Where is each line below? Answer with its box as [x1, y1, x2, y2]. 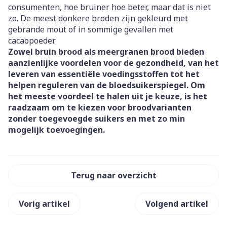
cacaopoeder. [8, 35, 58, 46]
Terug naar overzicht [70, 170, 157, 181]
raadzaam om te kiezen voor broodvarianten [8, 102, 192, 113]
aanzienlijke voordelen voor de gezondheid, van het [8, 57, 219, 68]
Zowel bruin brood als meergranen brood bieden [8, 46, 204, 57]
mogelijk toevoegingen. [8, 124, 105, 135]
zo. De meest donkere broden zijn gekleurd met [8, 13, 188, 24]
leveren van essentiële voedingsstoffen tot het [8, 68, 200, 80]
